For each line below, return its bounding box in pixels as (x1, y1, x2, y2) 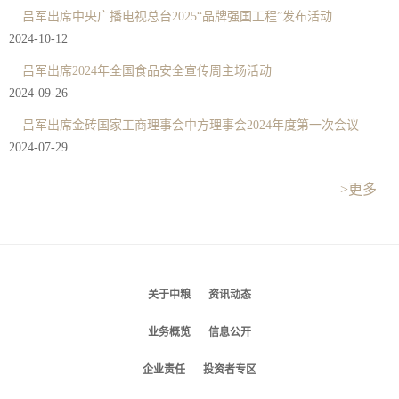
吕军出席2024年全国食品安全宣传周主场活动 (22, 64, 272, 78)
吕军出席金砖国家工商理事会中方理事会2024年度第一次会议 (22, 118, 359, 133)
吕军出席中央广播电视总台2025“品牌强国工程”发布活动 (22, 10, 332, 24)
